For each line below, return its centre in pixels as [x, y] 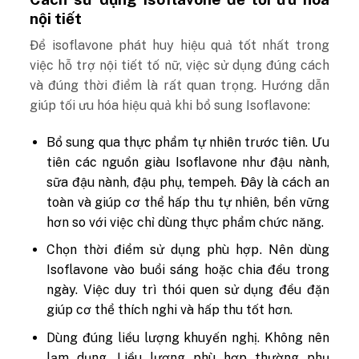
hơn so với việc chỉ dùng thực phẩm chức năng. [186, 222]
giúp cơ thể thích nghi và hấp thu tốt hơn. [170, 310]
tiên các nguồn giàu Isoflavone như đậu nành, [188, 162]
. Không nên [293, 338]
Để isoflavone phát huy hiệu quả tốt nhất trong [179, 46]
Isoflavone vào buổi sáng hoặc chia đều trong [188, 270]
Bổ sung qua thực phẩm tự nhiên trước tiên [176, 142]
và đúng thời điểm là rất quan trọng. [145, 86]
